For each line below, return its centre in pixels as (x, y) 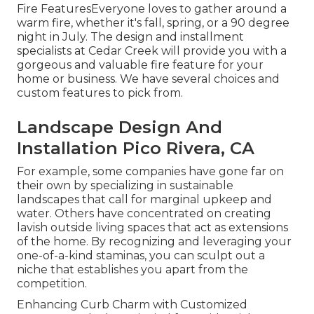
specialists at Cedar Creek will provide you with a (152, 51)
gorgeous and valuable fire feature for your (140, 65)
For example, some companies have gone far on (150, 172)
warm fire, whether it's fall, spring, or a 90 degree (153, 23)
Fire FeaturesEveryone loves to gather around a (152, 9)
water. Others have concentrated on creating (144, 214)
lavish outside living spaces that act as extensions (152, 228)
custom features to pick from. (100, 93)
